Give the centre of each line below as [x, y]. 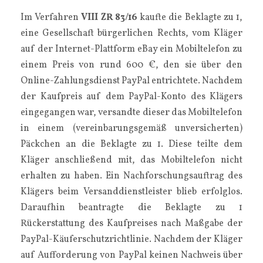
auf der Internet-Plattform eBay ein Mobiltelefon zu [131, 49]
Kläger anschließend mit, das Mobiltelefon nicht [131, 160]
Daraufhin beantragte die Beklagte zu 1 [131, 208]
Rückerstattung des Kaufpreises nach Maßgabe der [131, 224]
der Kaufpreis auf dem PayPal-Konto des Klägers [131, 97]
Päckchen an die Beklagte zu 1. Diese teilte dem [131, 144]
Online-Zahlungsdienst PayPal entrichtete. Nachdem [131, 81]
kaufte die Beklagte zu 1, [191, 18]
